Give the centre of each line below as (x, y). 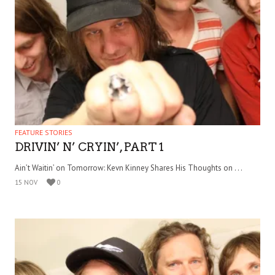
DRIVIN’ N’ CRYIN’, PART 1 (89, 147)
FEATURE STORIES (44, 133)
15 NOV (26, 183)
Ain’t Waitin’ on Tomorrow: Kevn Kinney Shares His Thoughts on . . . (129, 168)
